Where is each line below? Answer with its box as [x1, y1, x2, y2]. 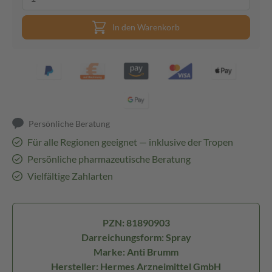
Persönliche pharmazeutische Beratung [27, 153, 191, 165]
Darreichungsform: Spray [81, 231, 191, 243]
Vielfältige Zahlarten [27, 170, 113, 182]
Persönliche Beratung [29, 118, 110, 129]
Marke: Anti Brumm [93, 246, 178, 257]
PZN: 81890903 [102, 217, 170, 228]
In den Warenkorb [112, 22, 180, 32]
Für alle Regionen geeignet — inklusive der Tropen [27, 136, 233, 148]
